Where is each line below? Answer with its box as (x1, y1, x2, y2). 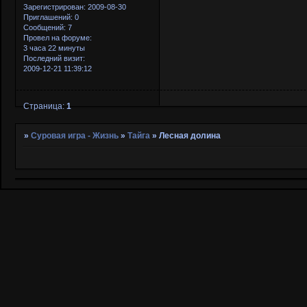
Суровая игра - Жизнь (31, 130, 119, 140)
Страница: (23, 101, 67, 112)
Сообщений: (23, 23, 66, 32)
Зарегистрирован (23, 3, 84, 12)
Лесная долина (159, 130, 221, 140)
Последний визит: (23, 54, 85, 63)
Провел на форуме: (23, 34, 92, 42)
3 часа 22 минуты (23, 44, 85, 53)
